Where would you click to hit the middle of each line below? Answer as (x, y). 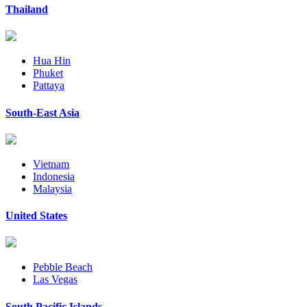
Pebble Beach (63, 267)
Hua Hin (52, 61)
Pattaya (49, 86)
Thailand (27, 10)
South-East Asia (42, 112)
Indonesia (54, 176)
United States (36, 216)
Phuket (48, 73)
